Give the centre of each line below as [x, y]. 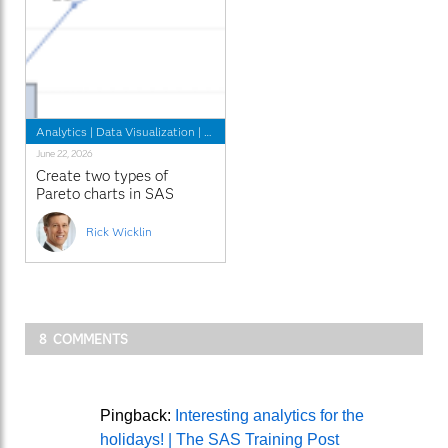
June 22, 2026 [64, 153]
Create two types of [102, 175]
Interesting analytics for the [269, 415]
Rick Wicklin [119, 231]
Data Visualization [145, 131]
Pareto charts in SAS [105, 193]
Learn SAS [232, 131]
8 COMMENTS [83, 338]
